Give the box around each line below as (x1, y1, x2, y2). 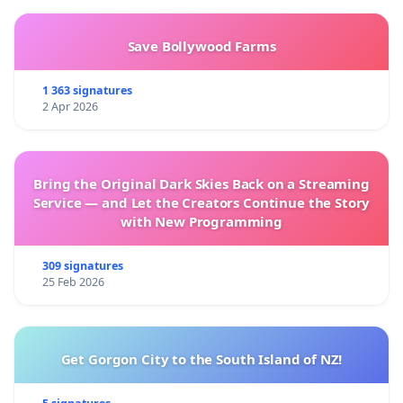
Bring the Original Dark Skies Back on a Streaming (33, 174, 370, 193)
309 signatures (41, 257, 123, 273)
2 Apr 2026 (41, 98, 98, 114)
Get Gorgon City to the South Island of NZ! (60, 349, 343, 368)
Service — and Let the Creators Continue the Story (32, 193, 371, 211)
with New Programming (121, 211, 282, 230)
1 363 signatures (41, 82, 132, 98)
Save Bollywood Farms (127, 36, 276, 55)
